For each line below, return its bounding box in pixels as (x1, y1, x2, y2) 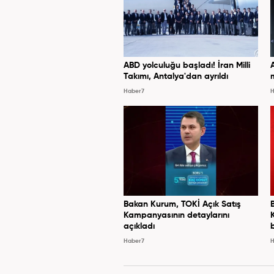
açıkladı (124, 221, 155, 231)
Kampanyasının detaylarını (124, 210, 229, 220)
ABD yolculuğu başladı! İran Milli (124, 61, 250, 70)
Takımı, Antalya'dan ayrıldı (124, 72, 228, 81)
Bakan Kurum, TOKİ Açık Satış (124, 199, 241, 209)
